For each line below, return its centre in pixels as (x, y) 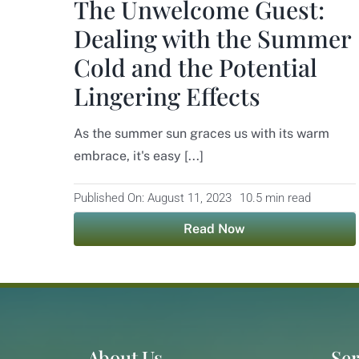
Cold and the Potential (195, 67)
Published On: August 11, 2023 (152, 198)
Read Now (215, 228)
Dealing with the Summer (212, 38)
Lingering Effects (167, 96)
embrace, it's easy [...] (138, 155)
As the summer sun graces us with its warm (201, 133)
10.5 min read (275, 198)
